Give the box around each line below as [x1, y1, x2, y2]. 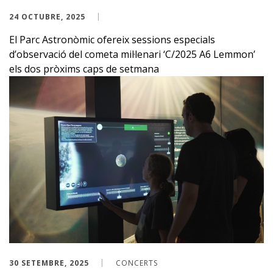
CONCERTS [116, 257, 158, 268]
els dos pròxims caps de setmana [9, 62, 159, 76]
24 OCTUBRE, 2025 [9, 12, 85, 23]
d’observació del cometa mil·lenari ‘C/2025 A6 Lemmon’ [9, 48, 255, 62]
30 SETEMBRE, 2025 [9, 257, 89, 268]
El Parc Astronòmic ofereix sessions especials [9, 33, 215, 47]
